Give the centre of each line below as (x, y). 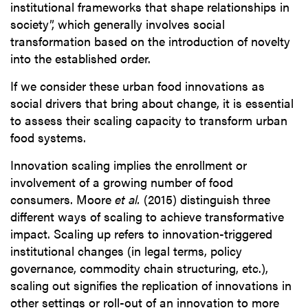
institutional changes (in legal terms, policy (126, 251)
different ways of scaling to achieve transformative (147, 217)
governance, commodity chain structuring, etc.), (139, 268)
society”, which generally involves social (118, 24)
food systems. (48, 137)
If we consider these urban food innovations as (137, 86)
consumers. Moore (63, 199)
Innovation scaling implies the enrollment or (129, 165)
